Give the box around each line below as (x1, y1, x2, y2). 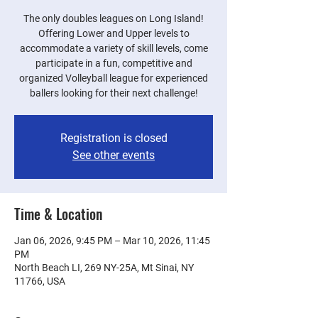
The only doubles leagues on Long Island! (23, 13, 204, 24)
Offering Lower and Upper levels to (38, 28, 190, 39)
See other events (72, 148, 155, 162)
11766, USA (14, 275, 65, 287)
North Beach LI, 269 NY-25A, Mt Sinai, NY (14, 262, 194, 273)
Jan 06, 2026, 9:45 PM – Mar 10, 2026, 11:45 (14, 235, 210, 246)
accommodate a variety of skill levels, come (19, 43, 208, 54)
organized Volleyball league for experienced (19, 72, 208, 84)
